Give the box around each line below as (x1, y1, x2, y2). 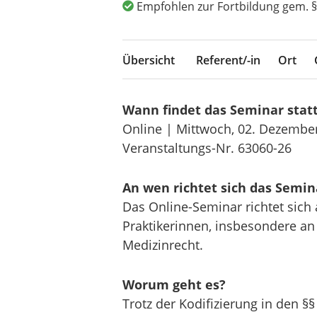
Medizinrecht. (122, 236, 203, 253)
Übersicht (122, 52, 175, 68)
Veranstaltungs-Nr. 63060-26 (122, 139, 292, 156)
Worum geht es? (122, 275, 226, 293)
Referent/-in (195, 52, 260, 68)
